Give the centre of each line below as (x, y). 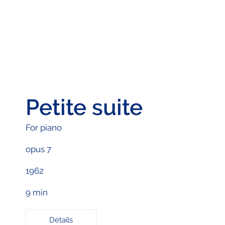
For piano (43, 127)
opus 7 (38, 149)
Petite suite (84, 107)
